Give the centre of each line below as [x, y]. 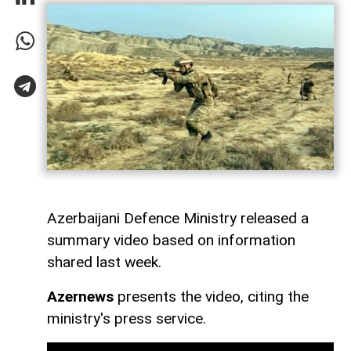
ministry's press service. [127, 318]
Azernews [80, 296]
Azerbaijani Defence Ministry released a [178, 218]
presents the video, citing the [211, 296]
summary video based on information [171, 240]
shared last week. [104, 262]
